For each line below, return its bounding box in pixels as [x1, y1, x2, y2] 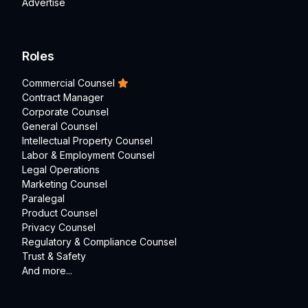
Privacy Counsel [22, 221, 96, 234]
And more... [22, 265, 72, 277]
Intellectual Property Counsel [22, 135, 153, 147]
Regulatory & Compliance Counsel [22, 236, 177, 248]
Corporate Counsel [22, 106, 109, 118]
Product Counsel [22, 207, 98, 219]
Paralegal [22, 192, 65, 205]
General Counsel [22, 120, 98, 133]
